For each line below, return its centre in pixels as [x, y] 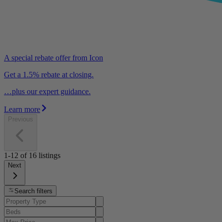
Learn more [22, 109]
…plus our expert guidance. [47, 91]
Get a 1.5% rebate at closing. [49, 74]
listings [50, 155]
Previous [21, 119]
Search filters [34, 191]
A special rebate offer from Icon [54, 57]
